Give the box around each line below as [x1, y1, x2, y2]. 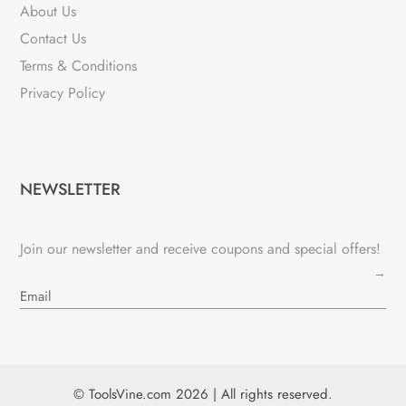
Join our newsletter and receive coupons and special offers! [20, 238, 382, 260]
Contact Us [20, 27, 87, 49]
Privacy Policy [20, 82, 106, 103]
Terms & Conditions [20, 54, 138, 76]
